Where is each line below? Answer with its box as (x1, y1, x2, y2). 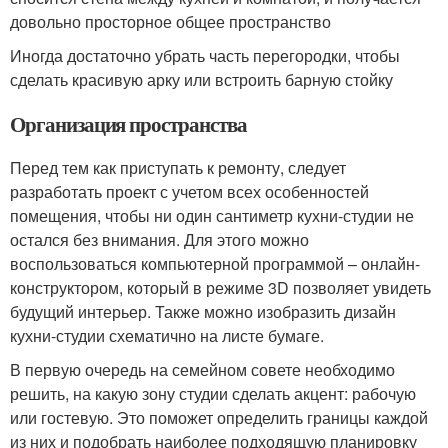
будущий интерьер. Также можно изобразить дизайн (10, 300, 396, 324)
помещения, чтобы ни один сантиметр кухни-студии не (10, 204, 414, 228)
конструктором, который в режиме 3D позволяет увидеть (10, 276, 431, 300)
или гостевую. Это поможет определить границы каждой (10, 406, 428, 430)
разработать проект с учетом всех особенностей (10, 180, 369, 204)
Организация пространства (10, 109, 247, 140)
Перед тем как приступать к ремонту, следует (10, 156, 346, 180)
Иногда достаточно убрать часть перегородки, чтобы (10, 44, 400, 68)
